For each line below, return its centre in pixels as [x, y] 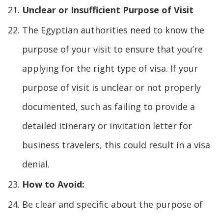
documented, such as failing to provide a [109, 106]
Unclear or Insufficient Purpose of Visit [108, 10]
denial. [36, 164]
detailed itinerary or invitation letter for [107, 125]
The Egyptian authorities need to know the [113, 30]
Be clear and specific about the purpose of [112, 204]
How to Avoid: [53, 184]
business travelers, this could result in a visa [116, 145]
